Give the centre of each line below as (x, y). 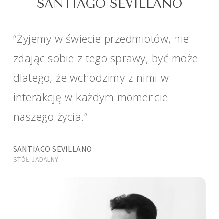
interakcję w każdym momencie (90, 97)
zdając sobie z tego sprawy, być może (105, 58)
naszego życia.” (50, 117)
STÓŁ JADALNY (36, 159)
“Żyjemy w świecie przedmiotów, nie (101, 38)
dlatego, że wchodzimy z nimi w (91, 77)
